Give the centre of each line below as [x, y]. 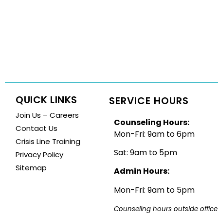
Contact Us [36, 128]
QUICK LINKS [46, 100]
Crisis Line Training [48, 141]
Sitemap [31, 167]
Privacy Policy [39, 154]
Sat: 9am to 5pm [145, 152]
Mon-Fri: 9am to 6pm [154, 134]
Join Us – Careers [47, 115]
